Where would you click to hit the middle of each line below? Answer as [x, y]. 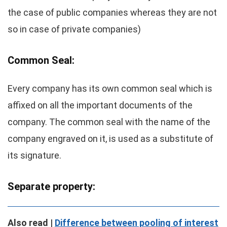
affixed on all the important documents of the [100, 105]
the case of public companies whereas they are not [112, 12]
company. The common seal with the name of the [109, 122]
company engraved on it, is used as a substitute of [110, 139]
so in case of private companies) [74, 29]
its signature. [34, 155]
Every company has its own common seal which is [110, 88]
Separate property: [51, 186]
